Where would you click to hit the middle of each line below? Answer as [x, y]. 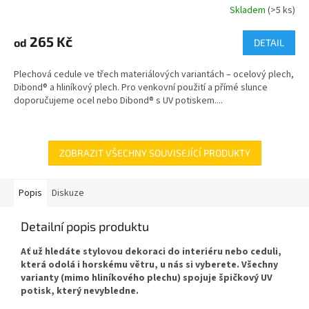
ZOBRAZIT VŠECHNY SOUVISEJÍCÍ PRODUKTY [154, 153]
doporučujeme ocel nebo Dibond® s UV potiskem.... [118, 101]
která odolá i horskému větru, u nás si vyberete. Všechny [149, 265]
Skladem [249, 10]
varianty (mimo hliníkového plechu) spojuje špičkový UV [147, 278]
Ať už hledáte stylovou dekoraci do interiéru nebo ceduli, [151, 252]
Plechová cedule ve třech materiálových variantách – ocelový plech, [154, 75]
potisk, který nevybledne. [80, 291]
